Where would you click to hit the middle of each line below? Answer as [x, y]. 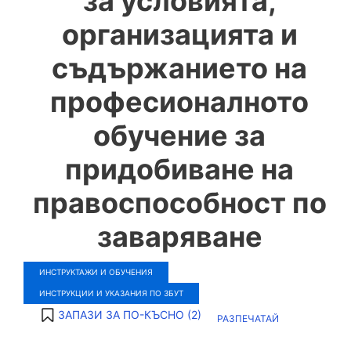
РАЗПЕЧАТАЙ [248, 318]
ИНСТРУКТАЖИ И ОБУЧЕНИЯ [96, 272]
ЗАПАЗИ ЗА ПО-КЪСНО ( [125, 315]
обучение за [179, 136]
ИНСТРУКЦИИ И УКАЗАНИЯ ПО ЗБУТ [111, 293]
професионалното [179, 102]
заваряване [179, 237]
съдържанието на [179, 68]
